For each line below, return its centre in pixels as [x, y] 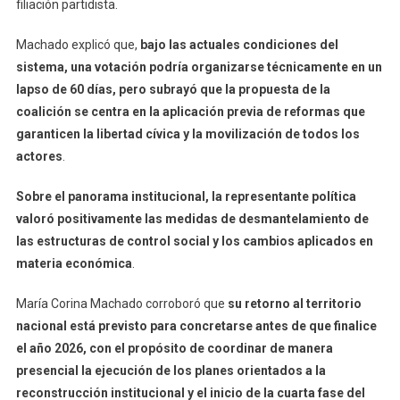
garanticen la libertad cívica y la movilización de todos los [187, 134]
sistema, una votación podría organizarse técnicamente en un [199, 67]
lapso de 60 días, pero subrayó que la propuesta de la [173, 90]
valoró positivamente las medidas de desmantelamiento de [192, 219]
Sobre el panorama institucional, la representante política [186, 197]
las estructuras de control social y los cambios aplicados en [194, 242]
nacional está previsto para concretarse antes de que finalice [196, 326]
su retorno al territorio [294, 304]
